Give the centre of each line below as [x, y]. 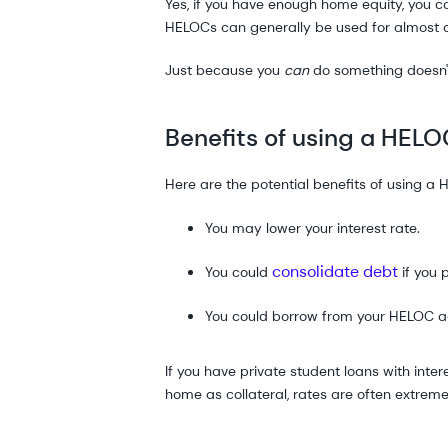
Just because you [225, 69]
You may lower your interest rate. [313, 227]
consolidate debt [335, 271]
